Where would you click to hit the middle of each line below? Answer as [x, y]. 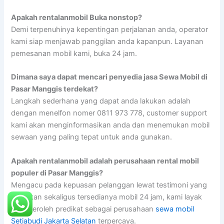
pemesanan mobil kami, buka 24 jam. [74, 53]
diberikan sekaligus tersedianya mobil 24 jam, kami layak [107, 197]
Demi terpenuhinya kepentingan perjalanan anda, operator [110, 29]
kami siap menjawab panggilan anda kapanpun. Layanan [107, 41]
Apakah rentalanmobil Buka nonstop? [77, 17]
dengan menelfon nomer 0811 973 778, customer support [109, 113]
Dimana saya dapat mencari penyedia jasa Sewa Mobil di [109, 77]
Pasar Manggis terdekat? [55, 89]
